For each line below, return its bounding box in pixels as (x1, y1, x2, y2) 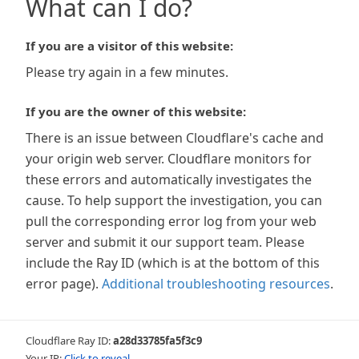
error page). (26, 275, 99, 292)
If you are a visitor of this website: (26, 38, 233, 54)
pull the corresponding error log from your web (26, 212, 317, 230)
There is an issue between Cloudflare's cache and (26, 129, 324, 147)
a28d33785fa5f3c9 (113, 333, 202, 348)
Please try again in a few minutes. (26, 63, 228, 81)
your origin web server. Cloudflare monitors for (26, 150, 312, 167)
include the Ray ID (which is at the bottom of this (26, 254, 320, 272)
